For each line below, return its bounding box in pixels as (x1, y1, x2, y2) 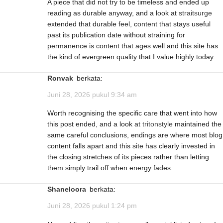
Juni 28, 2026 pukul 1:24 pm (47, 202, 137, 210)
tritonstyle (142, 120, 173, 128)
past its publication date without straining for (47, 31, 185, 39)
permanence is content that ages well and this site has (47, 42, 218, 50)
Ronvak (52, 74, 73, 83)
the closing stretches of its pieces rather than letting (47, 153, 209, 161)
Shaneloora (52, 185, 86, 194)
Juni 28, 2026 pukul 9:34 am (47, 91, 137, 99)
